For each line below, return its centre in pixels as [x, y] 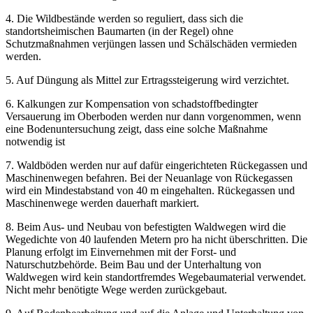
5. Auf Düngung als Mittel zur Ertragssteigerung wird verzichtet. [147, 80]
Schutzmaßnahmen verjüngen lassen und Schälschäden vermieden [151, 43]
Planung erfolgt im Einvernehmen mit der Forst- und [121, 252]
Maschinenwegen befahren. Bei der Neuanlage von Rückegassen [149, 177]
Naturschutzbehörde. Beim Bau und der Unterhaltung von [133, 264]
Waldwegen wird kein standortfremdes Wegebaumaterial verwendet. [156, 277]
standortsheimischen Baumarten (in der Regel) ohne [119, 31]
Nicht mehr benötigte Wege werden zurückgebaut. [116, 289]
